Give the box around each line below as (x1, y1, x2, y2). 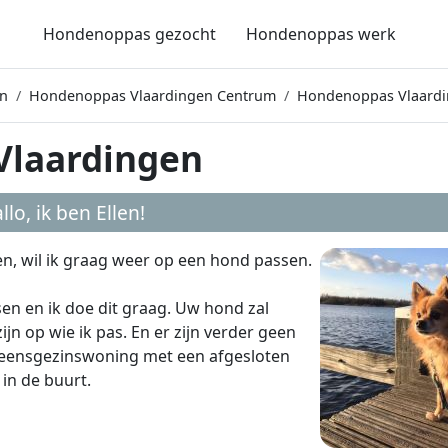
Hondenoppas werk (245, 23, 396, 45)
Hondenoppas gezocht (42, 23, 216, 45)
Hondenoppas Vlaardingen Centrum (29, 86, 276, 105)
